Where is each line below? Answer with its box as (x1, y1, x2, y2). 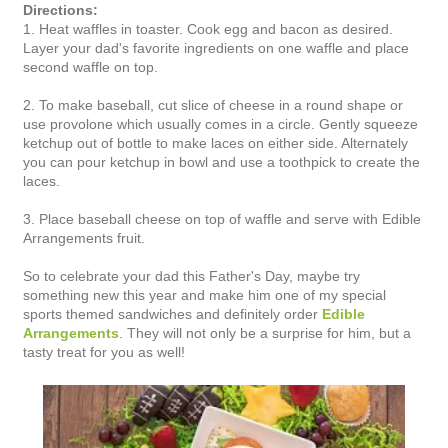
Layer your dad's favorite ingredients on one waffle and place (23, 39, 409, 56)
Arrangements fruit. (23, 229, 145, 246)
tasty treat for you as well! (23, 343, 185, 360)
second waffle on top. (23, 58, 158, 75)
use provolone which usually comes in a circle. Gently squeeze (23, 115, 418, 132)
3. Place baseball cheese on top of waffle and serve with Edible (23, 210, 421, 227)
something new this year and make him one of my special (23, 286, 386, 303)
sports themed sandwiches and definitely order (23, 305, 322, 322)
